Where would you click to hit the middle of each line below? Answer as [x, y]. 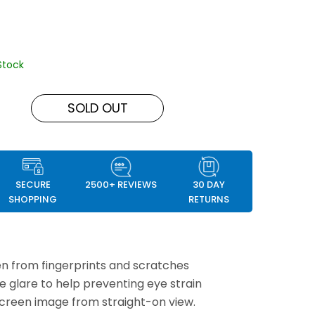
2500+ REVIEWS [121, 185]
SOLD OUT [97, 108]
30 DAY [208, 185]
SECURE [33, 185]
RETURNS [208, 199]
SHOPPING [33, 199]
